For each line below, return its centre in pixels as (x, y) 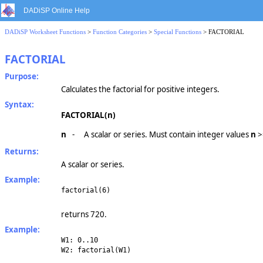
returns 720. (84, 214)
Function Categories (120, 32)
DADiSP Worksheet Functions (45, 32)
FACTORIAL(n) (88, 115)
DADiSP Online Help (57, 11)
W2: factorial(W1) (96, 250)
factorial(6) (86, 190)
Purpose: (22, 76)
